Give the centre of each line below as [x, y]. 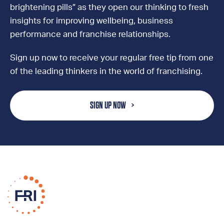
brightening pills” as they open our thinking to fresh [109, 7]
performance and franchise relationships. [90, 34]
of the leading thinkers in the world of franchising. [106, 71]
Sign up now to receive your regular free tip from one [112, 58]
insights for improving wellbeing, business [91, 21]
